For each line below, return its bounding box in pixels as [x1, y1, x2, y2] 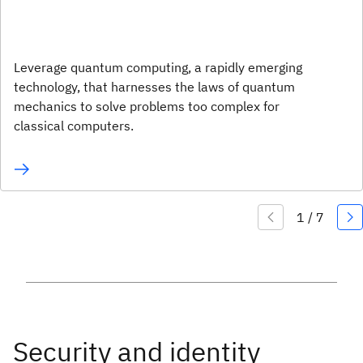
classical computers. [14, 117, 134, 135]
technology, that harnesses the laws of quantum [14, 79, 295, 96]
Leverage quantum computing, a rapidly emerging [14, 59, 302, 76]
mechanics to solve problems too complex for [14, 98, 280, 115]
